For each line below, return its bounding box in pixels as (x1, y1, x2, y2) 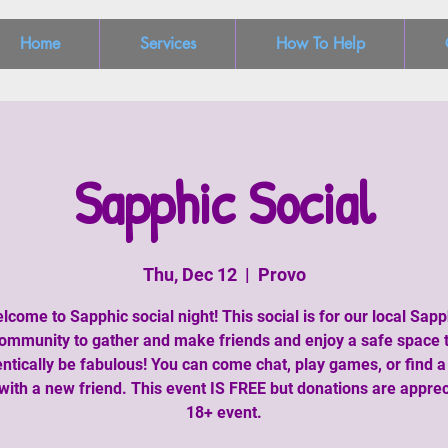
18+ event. (186, 403, 262, 422)
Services (139, 33, 196, 54)
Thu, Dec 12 (142, 264, 237, 285)
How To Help (275, 33, 365, 54)
